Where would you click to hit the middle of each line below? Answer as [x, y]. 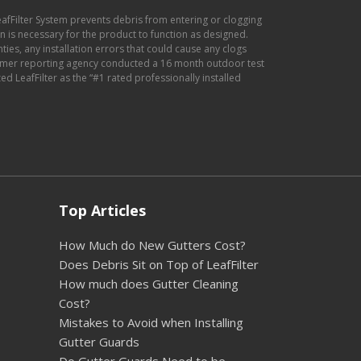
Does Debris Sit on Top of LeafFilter [159, 264]
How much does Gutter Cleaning [149, 283]
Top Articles [102, 210]
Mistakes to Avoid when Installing [151, 322]
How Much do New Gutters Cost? [152, 245]
